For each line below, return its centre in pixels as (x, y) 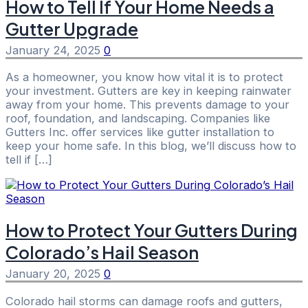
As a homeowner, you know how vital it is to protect (144, 77)
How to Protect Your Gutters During (152, 231)
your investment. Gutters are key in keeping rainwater (148, 91)
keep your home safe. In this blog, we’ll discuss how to (151, 146)
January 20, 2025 (55, 274)
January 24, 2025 (55, 50)
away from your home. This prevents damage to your (147, 105)
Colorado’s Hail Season (102, 253)
